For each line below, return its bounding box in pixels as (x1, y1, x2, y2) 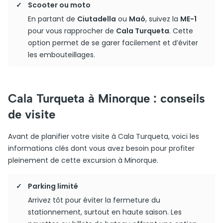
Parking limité (28, 181, 78, 191)
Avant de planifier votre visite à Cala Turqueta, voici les (8, 131, 199, 141)
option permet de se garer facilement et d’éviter (28, 38, 198, 48)
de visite (8, 107, 55, 121)
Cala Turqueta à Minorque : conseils (8, 91, 205, 106)
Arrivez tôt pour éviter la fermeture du (28, 195, 160, 205)
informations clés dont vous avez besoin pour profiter (8, 143, 195, 153)
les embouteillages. (28, 50, 95, 60)
